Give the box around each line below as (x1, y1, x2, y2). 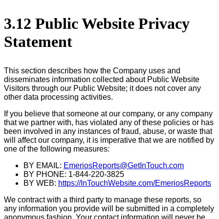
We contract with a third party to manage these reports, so (4, 195, 201, 204)
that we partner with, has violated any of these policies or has (4, 118, 214, 127)
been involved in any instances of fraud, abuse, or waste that (4, 127, 212, 135)
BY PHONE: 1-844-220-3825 (23, 170, 124, 178)
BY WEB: (23, 178, 58, 187)
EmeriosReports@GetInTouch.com (64, 161, 184, 170)
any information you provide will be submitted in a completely (4, 204, 214, 213)
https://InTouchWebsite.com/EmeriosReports (58, 178, 211, 187)
